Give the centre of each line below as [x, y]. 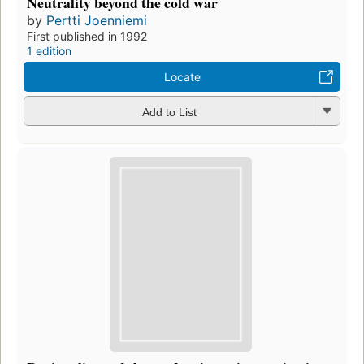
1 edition [49, 51]
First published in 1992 [87, 37]
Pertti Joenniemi [97, 21]
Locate [182, 77]
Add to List [169, 112]
